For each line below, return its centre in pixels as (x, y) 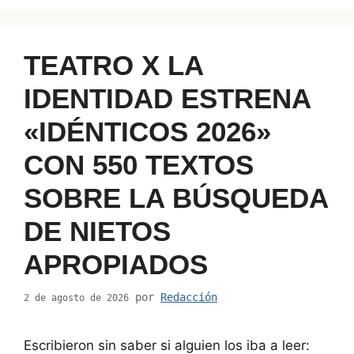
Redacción (189, 297)
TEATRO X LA (113, 65)
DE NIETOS (97, 231)
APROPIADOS (116, 264)
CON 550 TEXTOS (139, 164)
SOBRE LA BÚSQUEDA (176, 198)
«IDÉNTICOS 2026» (147, 131)
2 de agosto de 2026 (76, 298)
